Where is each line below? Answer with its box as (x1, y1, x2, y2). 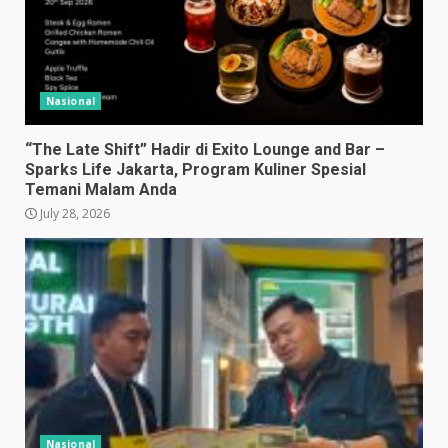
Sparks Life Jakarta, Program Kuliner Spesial (25, 160, 366, 179)
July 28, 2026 (37, 205, 110, 222)
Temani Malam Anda (25, 180, 177, 199)
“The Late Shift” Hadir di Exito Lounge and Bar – (25, 140, 385, 159)
